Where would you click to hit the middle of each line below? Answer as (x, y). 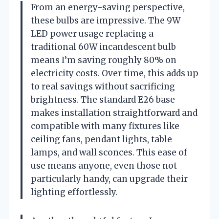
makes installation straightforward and (114, 113)
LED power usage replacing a (92, 33)
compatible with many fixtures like (105, 126)
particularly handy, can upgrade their (109, 179)
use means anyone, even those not (104, 165)
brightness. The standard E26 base (103, 99)
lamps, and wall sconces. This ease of (109, 152)
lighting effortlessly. (74, 192)
